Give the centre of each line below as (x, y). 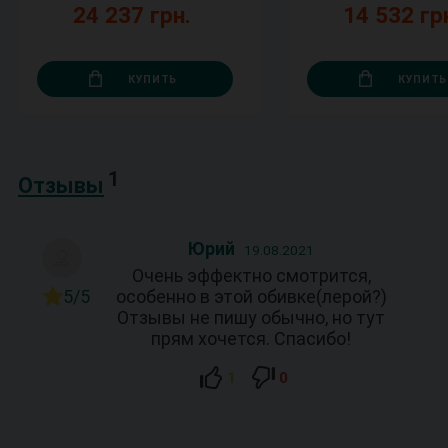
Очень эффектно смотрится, (251, 275)
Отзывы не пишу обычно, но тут (251, 317)
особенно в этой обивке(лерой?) (251, 296)
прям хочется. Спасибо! (251, 338)
